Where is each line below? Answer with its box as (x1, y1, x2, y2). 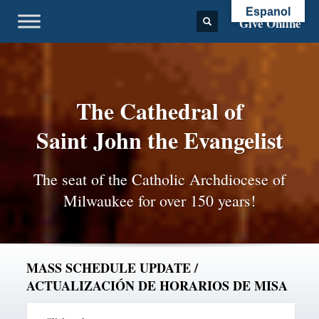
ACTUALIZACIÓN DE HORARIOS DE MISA (26, 276, 288, 295)
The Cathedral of (75, 94, 244, 127)
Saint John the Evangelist (36, 123, 283, 157)
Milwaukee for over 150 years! (63, 190, 256, 211)
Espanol (246, 6, 291, 18)
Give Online (239, 14, 301, 32)
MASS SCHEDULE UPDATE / (26, 258, 198, 277)
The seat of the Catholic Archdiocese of (33, 169, 286, 189)
